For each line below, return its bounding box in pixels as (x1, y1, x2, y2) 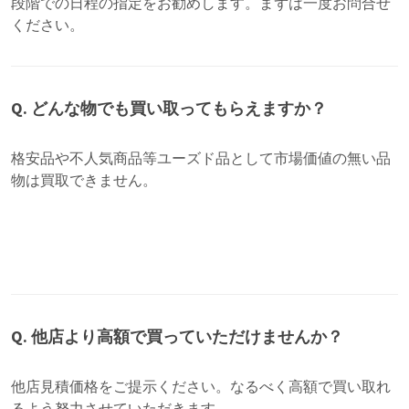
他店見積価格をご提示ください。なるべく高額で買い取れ (11, 380, 391, 394)
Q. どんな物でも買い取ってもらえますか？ (11, 98, 327, 119)
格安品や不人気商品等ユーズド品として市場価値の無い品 (11, 152, 391, 166)
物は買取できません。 (11, 173, 157, 188)
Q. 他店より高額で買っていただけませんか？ (11, 326, 343, 347)
